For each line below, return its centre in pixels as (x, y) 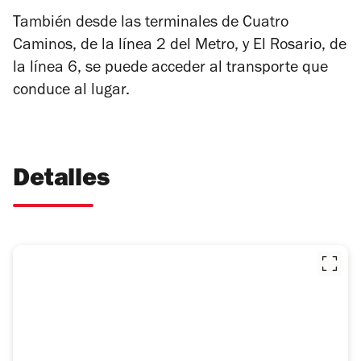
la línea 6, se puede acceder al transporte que (170, 70)
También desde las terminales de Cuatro (151, 25)
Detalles (61, 181)
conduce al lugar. (71, 92)
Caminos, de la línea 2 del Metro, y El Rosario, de (180, 47)
